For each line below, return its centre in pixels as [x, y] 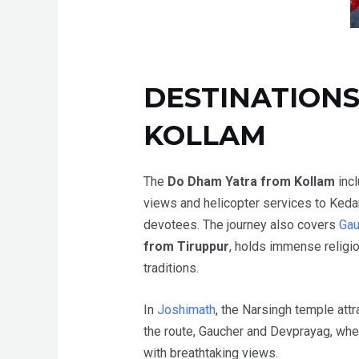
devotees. [173, 224]
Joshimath [186, 310]
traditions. [171, 268]
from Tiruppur [186, 246]
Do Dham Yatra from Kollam [252, 181]
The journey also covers [270, 224]
